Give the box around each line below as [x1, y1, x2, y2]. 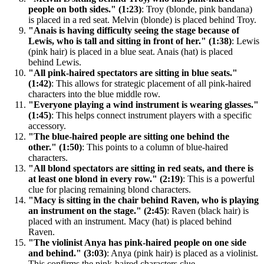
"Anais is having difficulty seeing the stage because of [28, 25, 239, 35]
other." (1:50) [28, 141, 82, 152]
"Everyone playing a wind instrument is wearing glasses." [28, 99, 259, 110]
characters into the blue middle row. [28, 88, 160, 99]
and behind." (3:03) [28, 247, 107, 258]
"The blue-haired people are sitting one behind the [28, 131, 229, 141]
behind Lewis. [28, 57, 81, 67]
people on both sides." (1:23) [28, 4, 141, 14]
